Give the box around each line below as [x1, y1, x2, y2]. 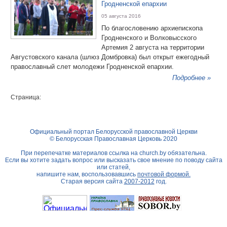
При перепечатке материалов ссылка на [20, 149, 139, 157]
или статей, [97, 164, 130, 171]
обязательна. [166, 149, 207, 157]
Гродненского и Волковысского [101, 34, 197, 42]
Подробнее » [172, 74, 211, 82]
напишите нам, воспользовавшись [36, 171, 137, 178]
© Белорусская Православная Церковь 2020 [50, 135, 177, 142]
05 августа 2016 [101, 13, 141, 19]
